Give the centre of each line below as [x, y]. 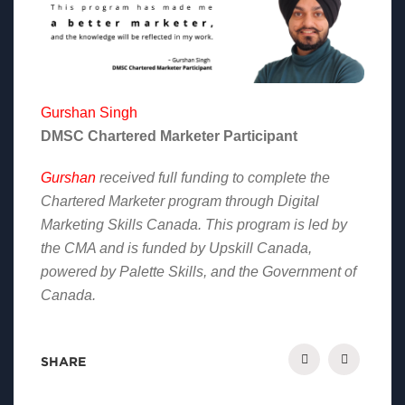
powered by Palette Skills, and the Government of [198, 271]
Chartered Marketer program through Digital [180, 201]
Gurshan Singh [89, 112]
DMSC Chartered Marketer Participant [169, 136]
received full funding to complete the [213, 177]
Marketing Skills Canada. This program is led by [194, 224]
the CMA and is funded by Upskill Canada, [176, 248]
